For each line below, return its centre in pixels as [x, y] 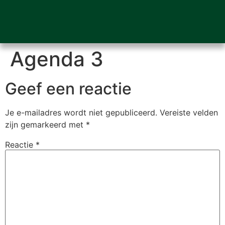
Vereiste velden [189, 113]
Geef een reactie [68, 89]
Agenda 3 [57, 59]
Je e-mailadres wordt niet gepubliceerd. [81, 113]
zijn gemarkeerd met [45, 125]
